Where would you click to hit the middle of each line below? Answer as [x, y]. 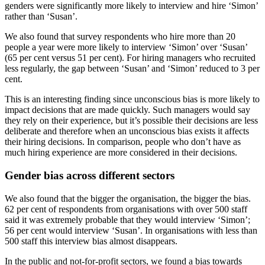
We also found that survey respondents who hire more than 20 [120, 37]
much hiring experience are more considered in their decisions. [121, 153]
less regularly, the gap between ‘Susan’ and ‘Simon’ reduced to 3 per [132, 69]
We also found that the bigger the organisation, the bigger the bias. [128, 198]
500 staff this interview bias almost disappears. [91, 241]
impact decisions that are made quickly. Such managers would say [127, 110]
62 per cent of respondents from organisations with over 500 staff [126, 209]
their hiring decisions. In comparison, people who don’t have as [123, 142]
